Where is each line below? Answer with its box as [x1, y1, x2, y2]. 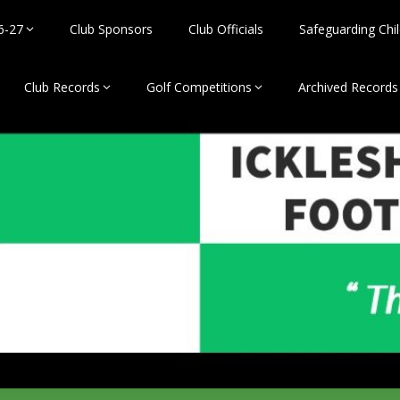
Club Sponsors [70, 21, 153, 37]
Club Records [24, 79, 100, 96]
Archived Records [298, 79, 398, 96]
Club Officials [188, 21, 263, 37]
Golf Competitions [146, 79, 252, 96]
